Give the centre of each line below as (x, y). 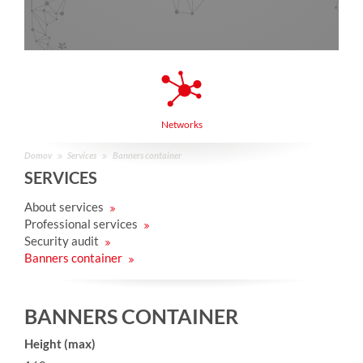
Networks (181, 124)
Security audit (63, 240)
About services (65, 206)
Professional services (82, 223)
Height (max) (60, 344)
